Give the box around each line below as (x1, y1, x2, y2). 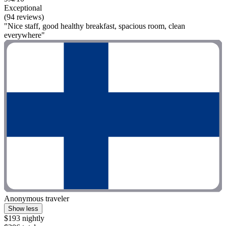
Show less (8, 205, 38, 213)
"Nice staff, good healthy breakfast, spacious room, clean (4, 22, 185, 31)
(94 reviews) (4, 13, 44, 22)
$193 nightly (4, 214, 44, 223)
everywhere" (4, 31, 45, 40)
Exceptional (4, 4, 42, 13)
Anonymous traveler (4, 194, 69, 203)
